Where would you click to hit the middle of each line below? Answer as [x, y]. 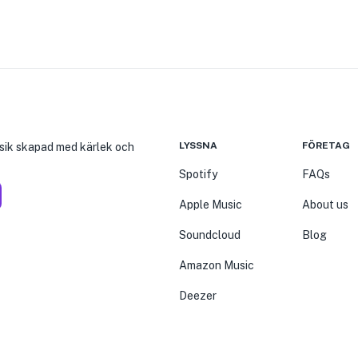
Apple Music [211, 205]
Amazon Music [217, 265]
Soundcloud [210, 235]
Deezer [198, 296]
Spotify [198, 174]
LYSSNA [198, 145]
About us [325, 205]
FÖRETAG [326, 145]
